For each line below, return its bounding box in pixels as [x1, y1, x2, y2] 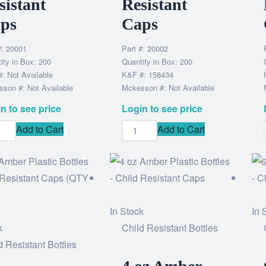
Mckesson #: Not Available [122, 82, 215, 93]
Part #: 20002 [122, 43, 169, 54]
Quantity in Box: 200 [122, 56, 193, 67]
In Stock [110, 204, 144, 218]
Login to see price [122, 102, 203, 115]
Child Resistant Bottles [122, 221, 218, 235]
